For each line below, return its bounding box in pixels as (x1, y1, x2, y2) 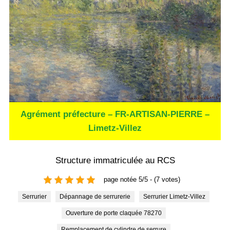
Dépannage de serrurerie (64, 193, 130, 200)
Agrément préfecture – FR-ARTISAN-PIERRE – (21, 109, 209, 119)
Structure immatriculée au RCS (55, 155, 175, 165)
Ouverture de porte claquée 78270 (70, 209, 162, 217)
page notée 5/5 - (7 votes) (104, 176, 180, 184)
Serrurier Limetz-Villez (147, 193, 205, 200)
